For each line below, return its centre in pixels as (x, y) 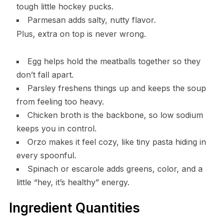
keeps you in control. (56, 128)
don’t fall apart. (45, 74)
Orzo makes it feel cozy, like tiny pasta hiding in (116, 142)
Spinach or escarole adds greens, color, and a (115, 168)
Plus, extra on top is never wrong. (81, 34)
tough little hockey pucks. (65, 6)
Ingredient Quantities (74, 208)
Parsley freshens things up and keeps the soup (116, 88)
